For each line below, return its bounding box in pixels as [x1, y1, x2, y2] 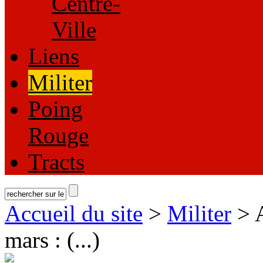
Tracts [28, 149, 85, 174]
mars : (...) [5, 227, 100, 252]
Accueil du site [5, 201, 143, 226]
